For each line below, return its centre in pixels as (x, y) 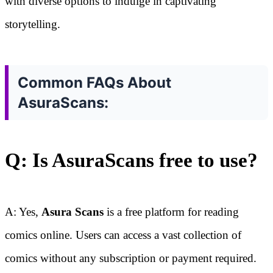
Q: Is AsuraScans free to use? (131, 161)
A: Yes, (23, 212)
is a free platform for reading (171, 212)
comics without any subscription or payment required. (131, 258)
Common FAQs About (94, 83)
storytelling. (33, 24)
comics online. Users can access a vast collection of (123, 235)
